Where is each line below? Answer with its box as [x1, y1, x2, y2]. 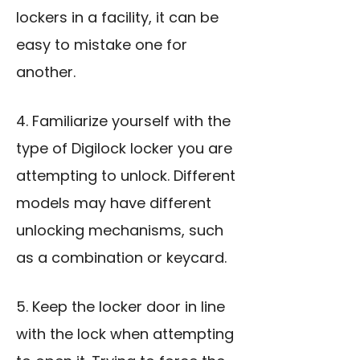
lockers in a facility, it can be [16, 7, 219, 28]
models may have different [16, 193, 211, 214]
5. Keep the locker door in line [16, 297, 225, 317]
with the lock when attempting [16, 324, 234, 345]
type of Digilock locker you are [16, 138, 232, 159]
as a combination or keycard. [16, 247, 227, 268]
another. [16, 62, 76, 83]
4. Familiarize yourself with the [16, 111, 231, 132]
